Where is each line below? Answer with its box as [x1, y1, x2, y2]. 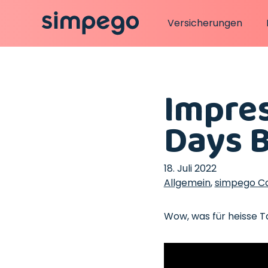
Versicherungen [167, 16, 242, 30]
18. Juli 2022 [163, 162, 217, 175]
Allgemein [163, 176, 211, 190]
